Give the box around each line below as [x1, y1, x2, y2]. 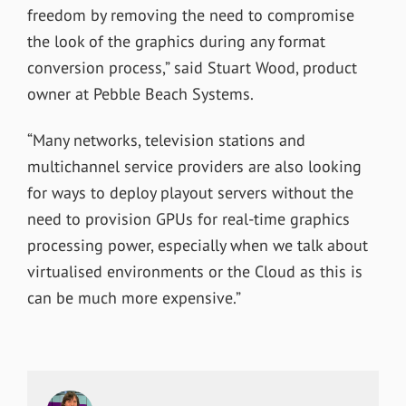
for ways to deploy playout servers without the [26, 182, 353, 204]
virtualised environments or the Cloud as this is [26, 261, 362, 283]
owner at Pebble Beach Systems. [26, 83, 254, 105]
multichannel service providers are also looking [26, 156, 362, 178]
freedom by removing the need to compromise [26, 5, 354, 26]
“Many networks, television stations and [26, 130, 305, 151]
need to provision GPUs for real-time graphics [26, 208, 350, 230]
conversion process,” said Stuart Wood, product [26, 57, 357, 79]
